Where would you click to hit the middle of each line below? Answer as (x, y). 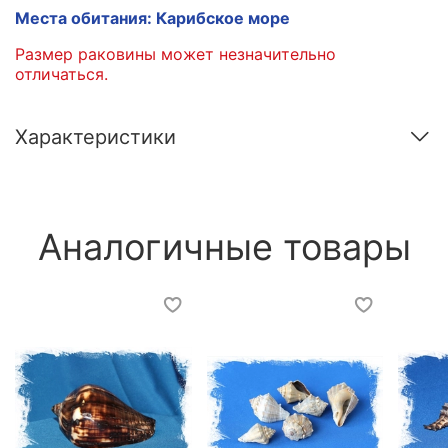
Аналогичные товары (224, 246)
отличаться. (61, 73)
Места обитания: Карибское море (152, 17)
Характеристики (95, 137)
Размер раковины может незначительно (175, 53)
